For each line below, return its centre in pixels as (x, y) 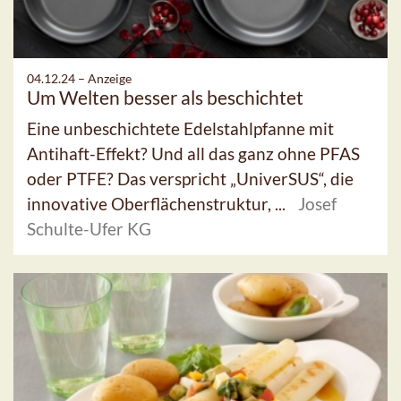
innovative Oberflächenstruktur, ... (158, 203)
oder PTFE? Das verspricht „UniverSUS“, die (190, 178)
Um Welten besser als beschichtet (165, 97)
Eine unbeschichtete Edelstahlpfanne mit (180, 128)
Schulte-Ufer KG (89, 228)
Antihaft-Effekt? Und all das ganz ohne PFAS (193, 153)
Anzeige (110, 78)
